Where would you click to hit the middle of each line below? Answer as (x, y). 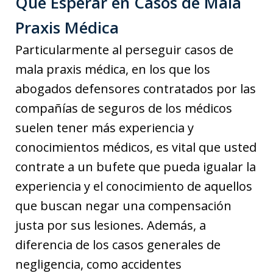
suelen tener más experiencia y (105, 127)
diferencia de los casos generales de (118, 244)
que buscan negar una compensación (123, 205)
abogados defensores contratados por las (136, 88)
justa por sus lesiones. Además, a (111, 225)
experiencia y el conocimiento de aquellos (134, 186)
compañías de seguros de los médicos (124, 108)
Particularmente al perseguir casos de (124, 49)
